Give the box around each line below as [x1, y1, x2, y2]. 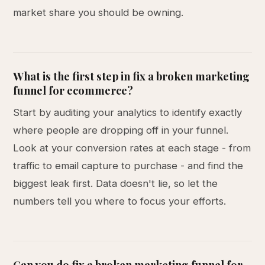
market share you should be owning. [13, 7, 184, 18]
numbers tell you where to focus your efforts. [13, 195, 227, 207]
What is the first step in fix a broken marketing [13, 69, 250, 83]
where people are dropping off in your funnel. [13, 124, 229, 136]
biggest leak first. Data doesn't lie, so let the [13, 177, 218, 189]
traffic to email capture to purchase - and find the [13, 160, 244, 172]
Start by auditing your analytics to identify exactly [13, 106, 243, 118]
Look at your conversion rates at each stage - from [13, 142, 251, 154]
